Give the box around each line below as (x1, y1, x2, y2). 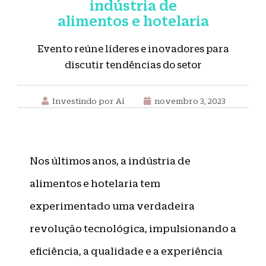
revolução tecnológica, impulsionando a (30, 223, 236, 235)
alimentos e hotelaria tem (30, 178, 160, 189)
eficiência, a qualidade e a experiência (30, 245, 223, 257)
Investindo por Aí (52, 96, 124, 106)
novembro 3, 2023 (154, 96, 226, 106)
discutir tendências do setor (64, 59, 202, 70)
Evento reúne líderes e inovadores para (37, 43, 229, 54)
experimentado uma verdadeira (30, 200, 195, 212)
